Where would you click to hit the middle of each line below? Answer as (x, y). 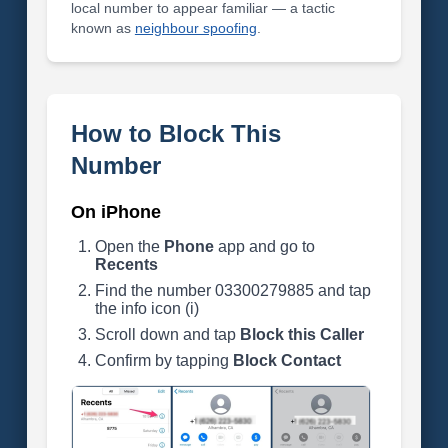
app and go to (264, 246)
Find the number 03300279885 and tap (232, 290)
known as (102, 28)
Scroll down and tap (167, 334)
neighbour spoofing (195, 28)
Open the (129, 246)
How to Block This (175, 133)
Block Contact (286, 360)
